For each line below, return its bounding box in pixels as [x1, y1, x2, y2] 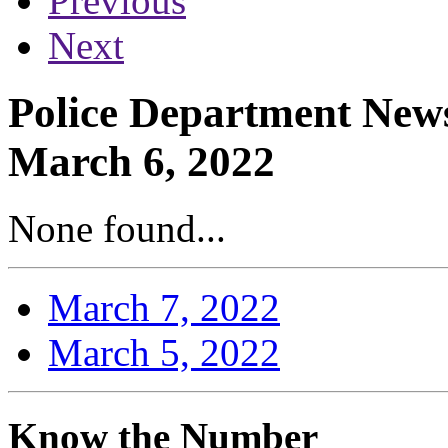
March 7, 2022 [48, 285, 280, 329]
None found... [8, 206, 226, 250]
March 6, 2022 [8, 137, 275, 185]
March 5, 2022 [48, 330, 280, 374]
